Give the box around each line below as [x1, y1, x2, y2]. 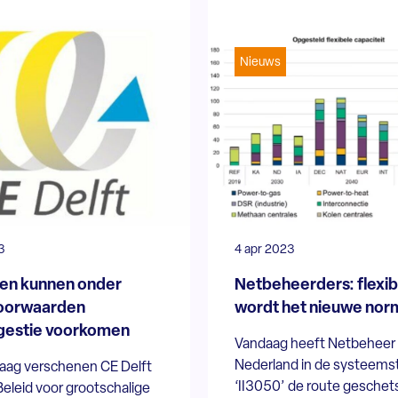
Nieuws [239, 55, 281, 69]
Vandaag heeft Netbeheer [234, 337, 395, 352]
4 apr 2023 [234, 243, 295, 257]
